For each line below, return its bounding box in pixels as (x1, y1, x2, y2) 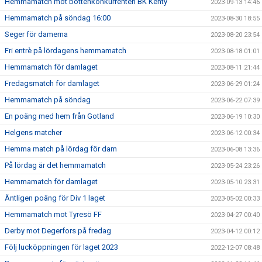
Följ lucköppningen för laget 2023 (5, 243, 118, 252)
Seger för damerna (5, 30, 68, 39)
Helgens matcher (5, 128, 62, 137)
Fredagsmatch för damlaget (5, 79, 99, 88)
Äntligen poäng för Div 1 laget (5, 194, 105, 203)
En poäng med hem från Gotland (5, 112, 114, 121)
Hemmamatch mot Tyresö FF (5, 210, 102, 219)
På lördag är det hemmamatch (5, 161, 106, 170)
